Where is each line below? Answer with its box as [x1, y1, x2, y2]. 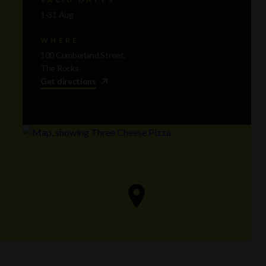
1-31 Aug [40, 9, 74, 20]
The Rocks [40, 63, 79, 74]
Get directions [40, 76, 96, 87]
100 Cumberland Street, [40, 50, 126, 61]
